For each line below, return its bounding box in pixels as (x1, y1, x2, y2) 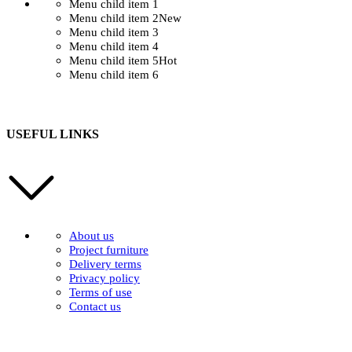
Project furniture (69, 243, 148, 256)
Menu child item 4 (69, 40, 159, 53)
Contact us (69, 299, 121, 313)
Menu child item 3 (69, 26, 159, 39)
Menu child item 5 (69, 54, 159, 68)
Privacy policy (69, 271, 140, 284)
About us (69, 229, 114, 242)
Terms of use (69, 285, 132, 299)
